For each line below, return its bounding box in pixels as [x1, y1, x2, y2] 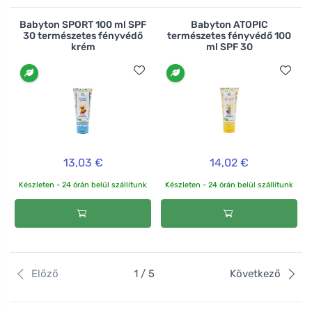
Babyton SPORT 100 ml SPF [19, 19, 146, 31]
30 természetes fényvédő [23, 30, 143, 42]
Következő [230, 267, 281, 281]
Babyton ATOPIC [190, 19, 268, 31]
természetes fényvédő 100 [167, 30, 291, 42]
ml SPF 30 [205, 41, 253, 54]
